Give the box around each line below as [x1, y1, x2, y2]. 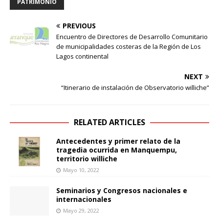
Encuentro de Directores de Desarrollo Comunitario [56, 32, 208, 41]
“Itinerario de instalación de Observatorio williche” [61, 83, 209, 92]
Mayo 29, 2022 [63, 206, 99, 214]
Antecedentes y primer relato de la [56, 136, 180, 146]
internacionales [56, 194, 111, 204]
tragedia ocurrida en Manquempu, [56, 145, 177, 154]
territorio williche [56, 153, 117, 163]
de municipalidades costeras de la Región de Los [56, 42, 201, 51]
